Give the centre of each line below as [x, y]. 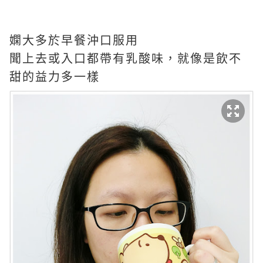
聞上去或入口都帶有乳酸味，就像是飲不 [126, 58]
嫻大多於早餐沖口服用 [74, 40]
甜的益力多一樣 [55, 77]
